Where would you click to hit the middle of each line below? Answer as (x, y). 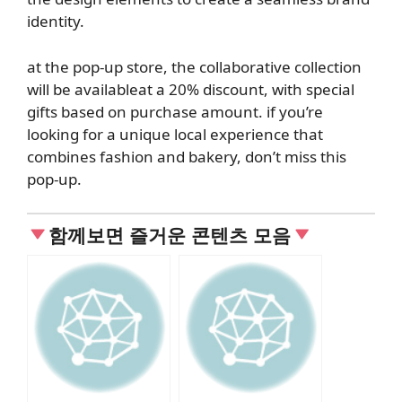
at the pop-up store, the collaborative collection (194, 66)
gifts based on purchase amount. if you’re (175, 111)
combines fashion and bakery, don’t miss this (187, 156)
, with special (309, 89)
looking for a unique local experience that (175, 134)
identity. (56, 22)
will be (51, 89)
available (106, 89)
